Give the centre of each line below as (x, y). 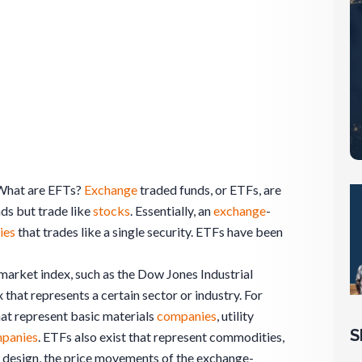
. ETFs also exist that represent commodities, (161, 336)
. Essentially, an (172, 210)
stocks (112, 210)
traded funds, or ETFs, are (209, 189)
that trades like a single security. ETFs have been (149, 231)
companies (187, 315)
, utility (235, 315)
